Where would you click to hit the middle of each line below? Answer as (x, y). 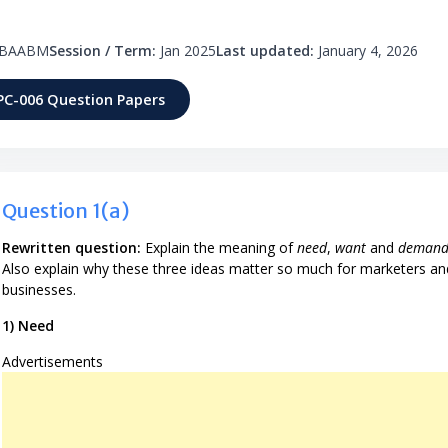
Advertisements (52, 361)
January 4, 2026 (366, 50)
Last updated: (265, 50)
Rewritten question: (71, 247)
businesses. (39, 289)
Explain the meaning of (219, 247)
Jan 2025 (186, 50)
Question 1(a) (66, 210)
